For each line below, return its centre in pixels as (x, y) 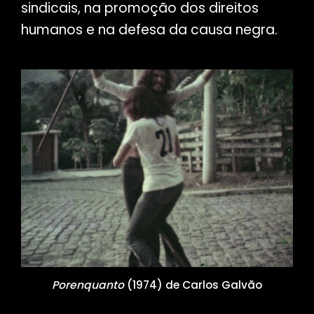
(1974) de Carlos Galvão (193, 285)
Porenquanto (88, 285)
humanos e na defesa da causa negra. (149, 30)
